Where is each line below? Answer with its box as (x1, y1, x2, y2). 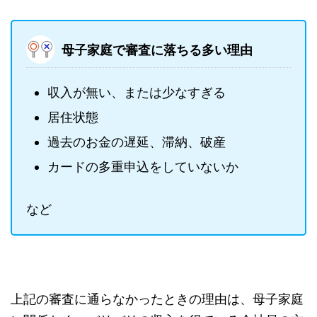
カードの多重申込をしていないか (47, 158, 238, 174)
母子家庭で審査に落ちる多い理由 (62, 42, 253, 58)
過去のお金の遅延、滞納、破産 (47, 134, 226, 149)
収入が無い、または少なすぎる (47, 84, 226, 100)
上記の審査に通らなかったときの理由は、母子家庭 (11, 291, 304, 306)
